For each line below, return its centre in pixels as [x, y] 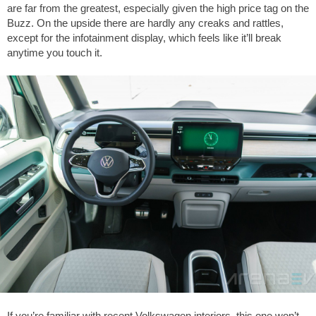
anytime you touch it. [55, 52]
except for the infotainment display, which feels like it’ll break [144, 37]
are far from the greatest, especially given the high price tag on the [158, 8]
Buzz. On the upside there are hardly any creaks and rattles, [145, 23]
